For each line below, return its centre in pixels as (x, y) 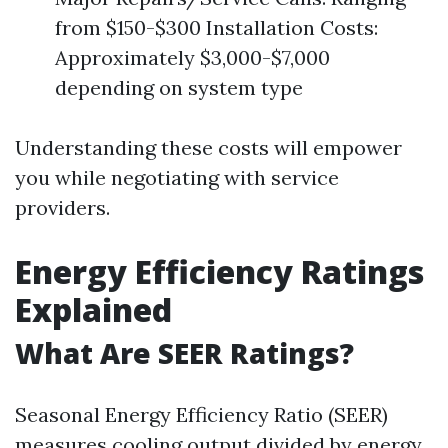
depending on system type (179, 87)
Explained (93, 309)
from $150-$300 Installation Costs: (216, 27)
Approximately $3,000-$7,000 (192, 57)
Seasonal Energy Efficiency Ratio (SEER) (201, 414)
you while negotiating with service (177, 177)
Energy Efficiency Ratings (219, 271)
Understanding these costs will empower (208, 147)
